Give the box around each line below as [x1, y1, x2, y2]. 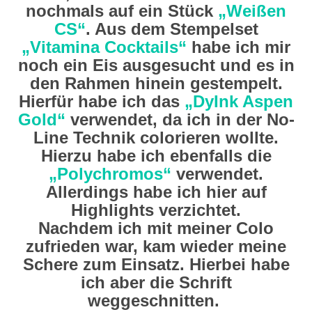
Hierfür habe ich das [19, 92, 185, 111]
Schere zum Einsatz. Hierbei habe [22, 255, 290, 274]
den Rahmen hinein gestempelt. [29, 74, 283, 93]
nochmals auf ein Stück [26, 1, 218, 20]
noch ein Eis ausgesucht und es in [17, 56, 295, 75]
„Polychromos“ [49, 164, 171, 183]
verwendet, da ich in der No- [65, 110, 295, 129]
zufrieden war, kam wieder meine [26, 237, 286, 256]
